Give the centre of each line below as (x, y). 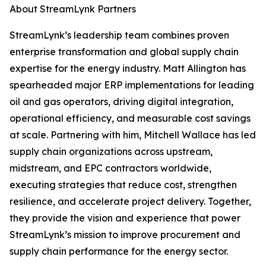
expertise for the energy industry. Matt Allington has (128, 68)
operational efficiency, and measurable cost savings (130, 118)
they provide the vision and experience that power (125, 218)
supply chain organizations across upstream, (111, 151)
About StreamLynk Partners (73, 9)
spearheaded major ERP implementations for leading (132, 85)
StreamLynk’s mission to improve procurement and (125, 235)
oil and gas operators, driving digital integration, (121, 102)
